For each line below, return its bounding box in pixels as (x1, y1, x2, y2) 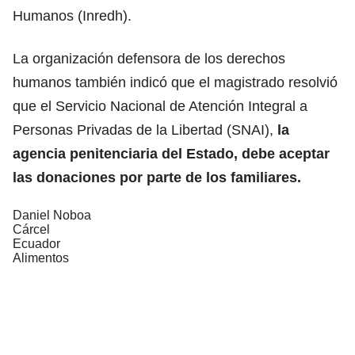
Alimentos (13, 250, 69, 265)
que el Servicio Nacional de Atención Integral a (13, 97, 307, 114)
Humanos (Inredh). (13, 7, 132, 24)
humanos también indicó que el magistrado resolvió (13, 74, 338, 90)
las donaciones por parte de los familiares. (13, 169, 301, 185)
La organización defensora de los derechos (13, 50, 285, 67)
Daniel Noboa (13, 208, 91, 222)
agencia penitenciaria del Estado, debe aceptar (13, 145, 330, 162)
